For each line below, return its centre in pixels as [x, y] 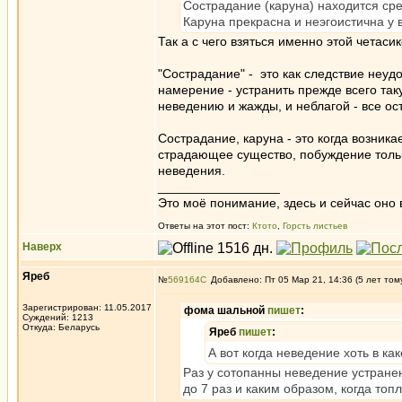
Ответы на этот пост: [205, 226]
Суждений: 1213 [58, 317]
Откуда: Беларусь [61, 327]
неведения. [192, 170]
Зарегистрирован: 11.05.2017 [87, 307]
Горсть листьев [315, 226]
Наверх [42, 247]
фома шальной [226, 310]
